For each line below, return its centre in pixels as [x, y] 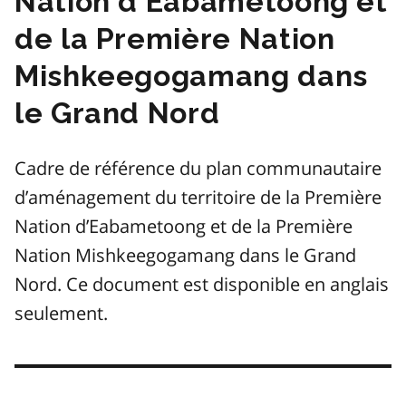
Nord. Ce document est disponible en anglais [202, 285]
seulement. [61, 314]
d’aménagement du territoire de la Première [198, 198]
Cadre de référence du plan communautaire [198, 169]
